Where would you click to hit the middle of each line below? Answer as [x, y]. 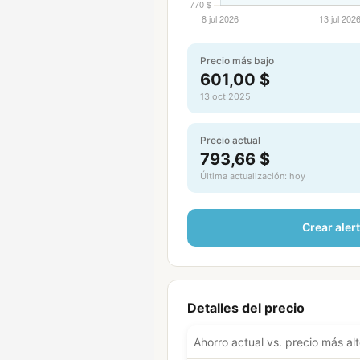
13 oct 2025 [225, 96]
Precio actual [230, 140]
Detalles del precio [246, 308]
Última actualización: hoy [253, 176]
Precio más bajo [237, 61]
